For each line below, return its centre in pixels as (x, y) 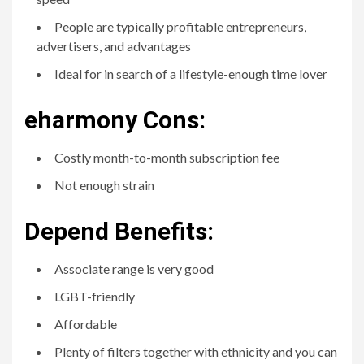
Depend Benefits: (119, 231)
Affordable (86, 324)
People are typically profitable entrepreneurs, (180, 26)
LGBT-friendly (95, 296)
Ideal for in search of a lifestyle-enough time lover (191, 74)
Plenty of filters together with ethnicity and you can (196, 351)
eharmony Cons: (115, 120)
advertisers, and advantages (114, 46)
